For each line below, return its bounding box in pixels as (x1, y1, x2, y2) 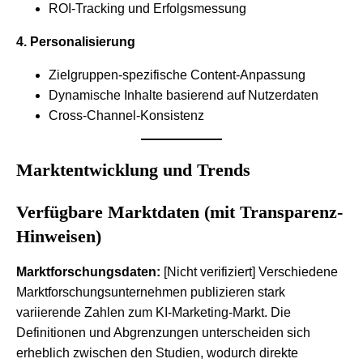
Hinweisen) (16, 225, 101, 246)
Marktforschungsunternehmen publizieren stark (16, 284, 285, 299)
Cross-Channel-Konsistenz (49, 108, 204, 122)
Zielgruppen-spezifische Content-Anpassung (49, 67, 305, 82)
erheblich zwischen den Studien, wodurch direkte (16, 345, 298, 360)
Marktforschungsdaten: (16, 264, 160, 279)
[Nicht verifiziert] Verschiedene (160, 264, 338, 279)
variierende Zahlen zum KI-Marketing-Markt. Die (16, 305, 291, 319)
